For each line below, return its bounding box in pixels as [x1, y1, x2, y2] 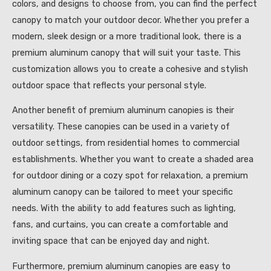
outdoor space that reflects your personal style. [12, 79, 206, 91]
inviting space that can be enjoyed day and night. [12, 235, 209, 247]
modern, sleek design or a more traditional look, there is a [12, 30, 241, 42]
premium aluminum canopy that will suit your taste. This [12, 47, 241, 58]
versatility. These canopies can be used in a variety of [12, 121, 230, 132]
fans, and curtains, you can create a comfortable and [12, 219, 228, 230]
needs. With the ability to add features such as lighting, [12, 203, 236, 214]
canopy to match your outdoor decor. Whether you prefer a [12, 14, 249, 25]
